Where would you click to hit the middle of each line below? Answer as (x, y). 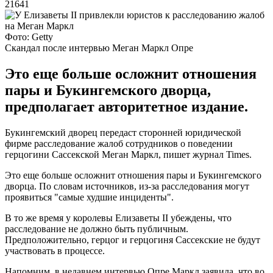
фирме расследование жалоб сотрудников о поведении (119, 143)
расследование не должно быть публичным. (97, 229)
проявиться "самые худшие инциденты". (89, 197)
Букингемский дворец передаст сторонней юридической (123, 132)
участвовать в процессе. (55, 250)
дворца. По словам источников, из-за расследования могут (127, 186)
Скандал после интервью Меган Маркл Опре (99, 48)
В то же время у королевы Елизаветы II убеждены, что (118, 218)
